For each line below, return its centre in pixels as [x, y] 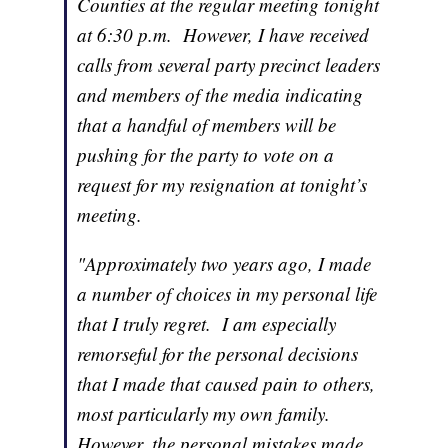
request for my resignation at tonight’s [222, 185]
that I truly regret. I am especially [207, 324]
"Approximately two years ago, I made [224, 264]
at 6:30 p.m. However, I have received [223, 35]
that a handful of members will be [207, 125]
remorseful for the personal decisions [218, 354]
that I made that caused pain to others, [226, 384]
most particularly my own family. [207, 414]
